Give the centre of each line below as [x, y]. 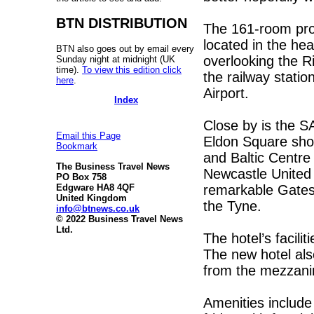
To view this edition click [132, 69]
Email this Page [88, 136]
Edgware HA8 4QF [95, 187]
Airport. [226, 93]
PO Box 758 [81, 177]
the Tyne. [232, 206]
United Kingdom [91, 198]
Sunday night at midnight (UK [116, 59]
